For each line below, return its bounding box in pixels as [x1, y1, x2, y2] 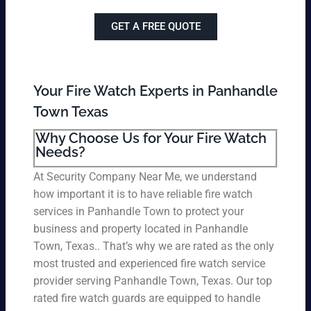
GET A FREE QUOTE [110, 20, 201, 33]
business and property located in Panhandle [33, 222, 248, 236]
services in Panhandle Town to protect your [33, 205, 244, 219]
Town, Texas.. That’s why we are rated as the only [33, 239, 274, 253]
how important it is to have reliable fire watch [33, 187, 253, 201]
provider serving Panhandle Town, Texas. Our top [33, 274, 272, 288]
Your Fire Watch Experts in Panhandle [33, 83, 278, 100]
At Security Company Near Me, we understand [33, 170, 257, 184]
